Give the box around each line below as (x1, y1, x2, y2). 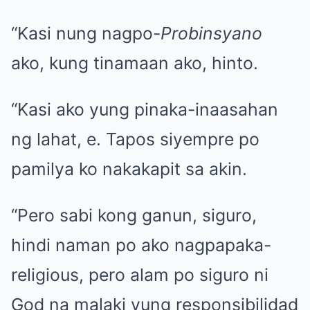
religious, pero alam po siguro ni (11, 264, 268, 285)
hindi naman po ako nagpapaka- (11, 234, 271, 255)
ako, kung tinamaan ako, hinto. (11, 52, 258, 73)
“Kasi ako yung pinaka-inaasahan (11, 98, 278, 120)
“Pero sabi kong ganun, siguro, (11, 204, 257, 226)
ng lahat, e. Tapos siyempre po (11, 128, 259, 149)
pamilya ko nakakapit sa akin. (11, 158, 247, 179)
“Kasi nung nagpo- (11, 22, 161, 44)
